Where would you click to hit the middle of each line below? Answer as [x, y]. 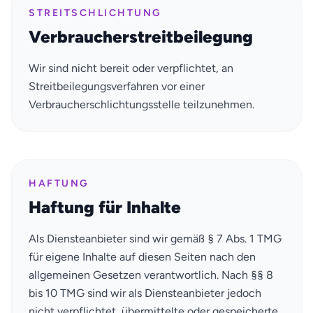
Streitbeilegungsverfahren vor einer [117, 86]
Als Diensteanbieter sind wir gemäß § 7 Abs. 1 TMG [155, 238]
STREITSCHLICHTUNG [95, 13]
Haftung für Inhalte [105, 207]
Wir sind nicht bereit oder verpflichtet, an [131, 68]
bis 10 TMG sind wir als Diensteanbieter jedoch [145, 293]
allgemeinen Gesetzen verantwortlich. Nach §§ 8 [151, 275]
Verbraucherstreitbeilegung [141, 36]
